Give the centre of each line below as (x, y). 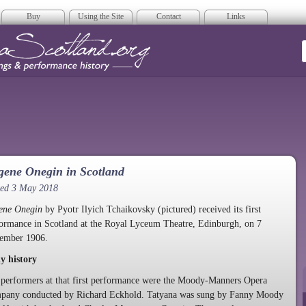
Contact (168, 16)
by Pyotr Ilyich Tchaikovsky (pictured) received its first (152, 209)
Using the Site (101, 16)
